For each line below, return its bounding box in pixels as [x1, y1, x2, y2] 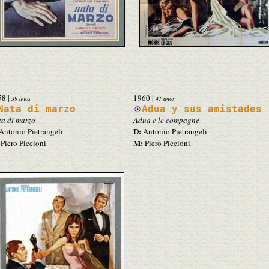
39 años [11, 94, 31, 103]
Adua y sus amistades [141, 103, 262, 115]
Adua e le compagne [133, 114, 199, 125]
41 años [155, 94, 175, 103]
